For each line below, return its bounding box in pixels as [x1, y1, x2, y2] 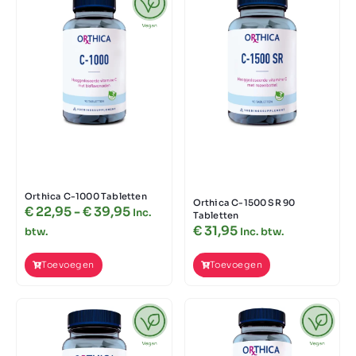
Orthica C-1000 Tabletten [25, 191, 147, 203]
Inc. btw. [239, 226, 284, 239]
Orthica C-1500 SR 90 [192, 197, 296, 209]
